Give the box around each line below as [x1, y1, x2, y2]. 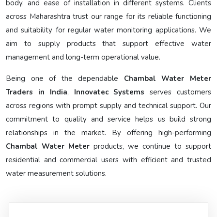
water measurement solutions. [6, 169, 107, 179]
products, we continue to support [90, 141, 211, 152]
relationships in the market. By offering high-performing [6, 128, 211, 138]
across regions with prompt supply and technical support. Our [6, 101, 211, 111]
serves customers [144, 87, 212, 97]
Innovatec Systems [74, 87, 145, 97]
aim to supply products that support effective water [6, 39, 211, 49]
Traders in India [6, 87, 67, 97]
